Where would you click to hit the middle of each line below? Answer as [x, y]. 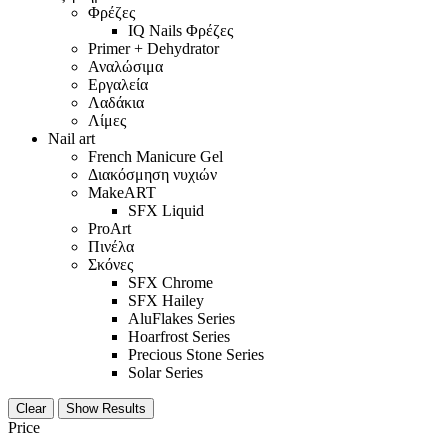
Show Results [106, 408]
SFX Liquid [166, 210]
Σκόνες [110, 264]
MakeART [122, 192]
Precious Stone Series [196, 354]
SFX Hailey [166, 300]
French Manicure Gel [155, 156]
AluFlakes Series [181, 318]
